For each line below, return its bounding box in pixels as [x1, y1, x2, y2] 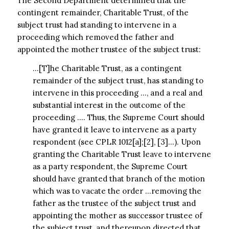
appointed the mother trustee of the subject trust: [17, 44, 201, 54]
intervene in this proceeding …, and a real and [32, 87, 202, 98]
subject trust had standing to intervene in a [17, 19, 176, 30]
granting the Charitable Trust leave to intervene [32, 149, 211, 159]
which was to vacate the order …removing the [32, 186, 201, 196]
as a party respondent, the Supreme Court [32, 161, 188, 171]
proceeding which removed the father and [17, 32, 174, 42]
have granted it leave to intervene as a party [32, 124, 196, 134]
